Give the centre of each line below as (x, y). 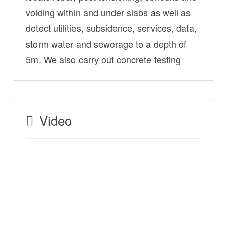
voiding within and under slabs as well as (108, 12)
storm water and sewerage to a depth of (106, 44)
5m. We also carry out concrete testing (103, 60)
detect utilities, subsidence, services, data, (111, 28)
